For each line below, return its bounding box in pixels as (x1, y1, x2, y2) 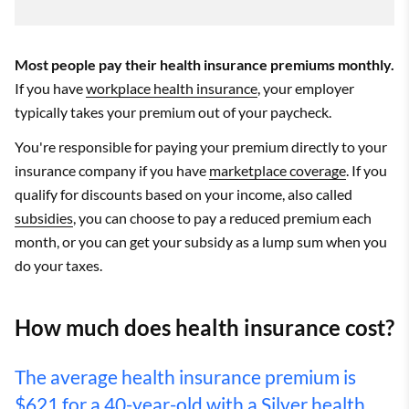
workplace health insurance (86, 79, 257, 97)
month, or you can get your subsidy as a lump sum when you (15, 233, 387, 250)
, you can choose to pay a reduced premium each (73, 209, 372, 226)
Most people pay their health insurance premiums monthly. (15, 56, 394, 73)
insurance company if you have (15, 162, 209, 179)
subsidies (15, 209, 73, 226)
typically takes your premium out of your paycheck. (15, 103, 331, 121)
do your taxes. (15, 257, 102, 274)
